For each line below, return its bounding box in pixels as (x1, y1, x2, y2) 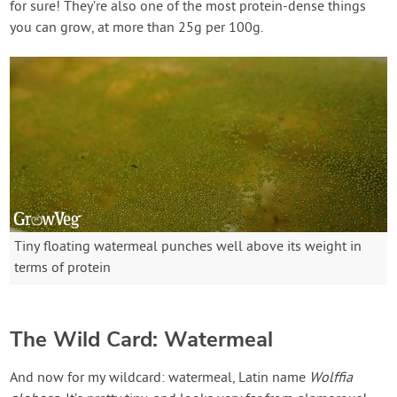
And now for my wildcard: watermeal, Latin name (10, 370, 310, 388)
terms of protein (14, 260, 112, 278)
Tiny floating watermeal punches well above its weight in (14, 238, 362, 257)
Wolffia (309, 370, 354, 388)
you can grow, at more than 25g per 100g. (10, 19, 264, 37)
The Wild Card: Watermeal (10, 325, 274, 354)
